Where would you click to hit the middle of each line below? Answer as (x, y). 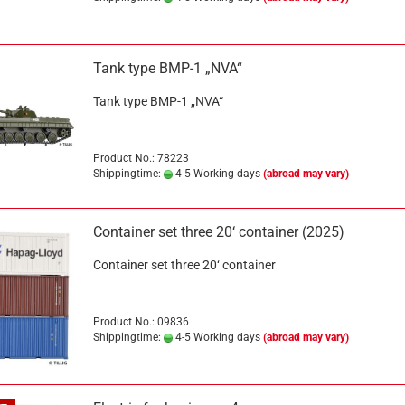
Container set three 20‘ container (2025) (218, 232)
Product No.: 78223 (141, 158)
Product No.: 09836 (141, 322)
